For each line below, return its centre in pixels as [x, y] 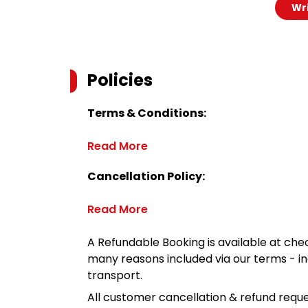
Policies [120, 80]
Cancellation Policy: [146, 176]
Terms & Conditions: [147, 113]
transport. [115, 275]
